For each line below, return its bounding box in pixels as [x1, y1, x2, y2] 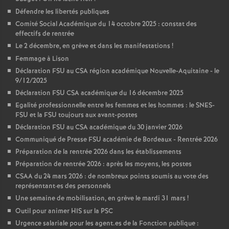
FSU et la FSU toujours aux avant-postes [15, 110, 138, 120]
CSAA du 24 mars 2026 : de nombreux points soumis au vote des [15, 172, 209, 181]
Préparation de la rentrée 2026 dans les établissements [15, 147, 181, 157]
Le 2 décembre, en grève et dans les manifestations [15, 41, 170, 51]
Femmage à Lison [15, 54, 69, 64]
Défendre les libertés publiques [15, 7, 109, 17]
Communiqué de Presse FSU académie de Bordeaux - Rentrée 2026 [15, 135, 218, 145]
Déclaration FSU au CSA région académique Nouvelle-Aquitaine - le [15, 66, 219, 76]
